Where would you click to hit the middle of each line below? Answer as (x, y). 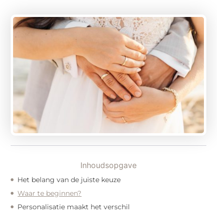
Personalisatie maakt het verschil (74, 207)
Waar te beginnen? (50, 193)
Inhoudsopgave (108, 165)
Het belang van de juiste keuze (69, 179)
